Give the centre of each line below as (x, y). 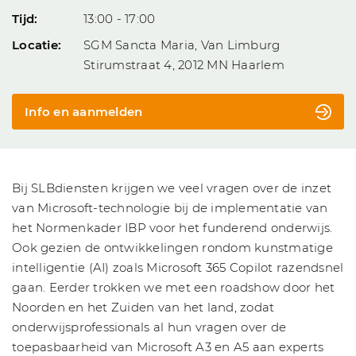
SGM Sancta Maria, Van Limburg (182, 45)
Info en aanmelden (84, 112)
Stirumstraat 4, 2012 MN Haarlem (184, 65)
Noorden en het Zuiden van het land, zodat (143, 308)
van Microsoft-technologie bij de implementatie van (170, 208)
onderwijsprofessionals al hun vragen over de (149, 327)
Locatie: (37, 45)
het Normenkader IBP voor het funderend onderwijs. (172, 228)
